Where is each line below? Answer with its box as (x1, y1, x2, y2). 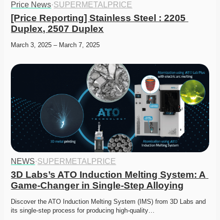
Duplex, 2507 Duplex (11, 24, 104, 34)
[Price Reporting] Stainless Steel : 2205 (11, 13, 186, 24)
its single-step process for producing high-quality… (11, 207, 155, 215)
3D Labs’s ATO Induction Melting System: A (11, 169, 206, 180)
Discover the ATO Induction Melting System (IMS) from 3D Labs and (11, 198, 206, 206)
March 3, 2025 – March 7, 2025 (11, 41, 100, 49)
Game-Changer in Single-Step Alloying (11, 180, 184, 191)
